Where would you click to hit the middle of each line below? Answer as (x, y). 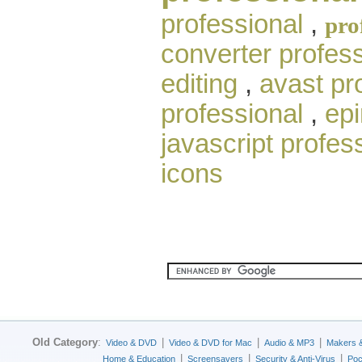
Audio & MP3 (289, 343)
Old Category (65, 342)
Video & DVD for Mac (210, 343)
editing (199, 84)
